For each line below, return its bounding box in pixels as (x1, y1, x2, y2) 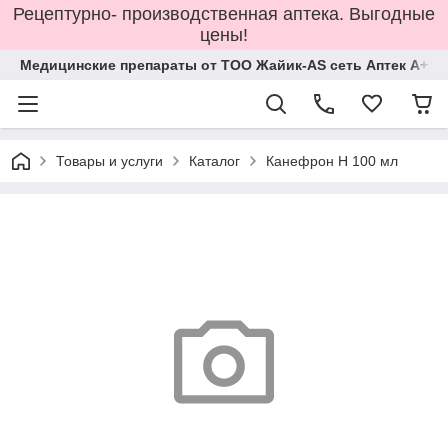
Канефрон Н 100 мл (266, 153, 398, 169)
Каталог (189, 153, 240, 169)
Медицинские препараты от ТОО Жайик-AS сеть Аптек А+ (20, 57, 428, 73)
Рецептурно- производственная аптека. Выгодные (13, 4, 435, 24)
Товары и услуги (56, 153, 163, 169)
